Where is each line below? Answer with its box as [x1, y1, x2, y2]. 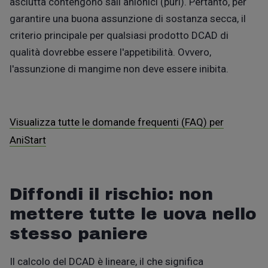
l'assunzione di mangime [10, 62, 121, 75]
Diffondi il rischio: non [10, 184, 213, 203]
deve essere [140, 62, 197, 75]
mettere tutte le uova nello [10, 204, 257, 223]
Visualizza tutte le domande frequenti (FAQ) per [10, 116, 224, 129]
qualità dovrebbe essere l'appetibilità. [10, 45, 178, 58]
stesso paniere [10, 224, 148, 243]
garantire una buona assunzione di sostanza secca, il [10, 12, 246, 25]
